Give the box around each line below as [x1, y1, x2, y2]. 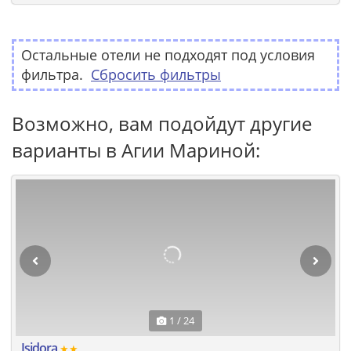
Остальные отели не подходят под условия [21, 45, 315, 64]
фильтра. [21, 64, 83, 84]
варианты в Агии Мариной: [12, 136, 260, 163]
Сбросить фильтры [91, 64, 221, 84]
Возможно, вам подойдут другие [12, 110, 312, 136]
